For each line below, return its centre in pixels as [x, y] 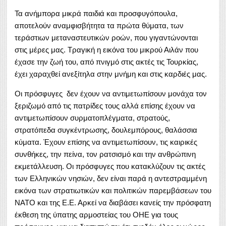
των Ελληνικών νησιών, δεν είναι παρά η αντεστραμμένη [111, 178]
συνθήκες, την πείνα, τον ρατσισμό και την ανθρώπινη [105, 154]
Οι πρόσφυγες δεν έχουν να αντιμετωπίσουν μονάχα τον [111, 93]
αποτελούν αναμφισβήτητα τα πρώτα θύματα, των [99, 25]
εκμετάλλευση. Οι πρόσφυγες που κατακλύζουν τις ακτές [110, 166]
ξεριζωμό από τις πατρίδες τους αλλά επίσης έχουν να [105, 105]
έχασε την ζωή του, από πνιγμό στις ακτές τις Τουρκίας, [106, 62]
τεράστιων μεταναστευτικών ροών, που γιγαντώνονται [106, 37]
